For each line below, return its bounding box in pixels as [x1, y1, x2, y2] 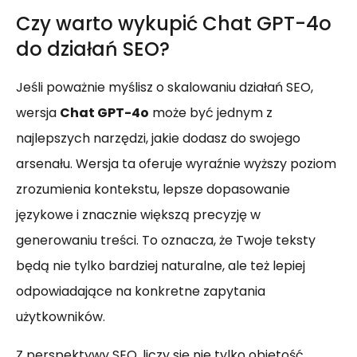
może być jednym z [149, 104, 273, 122]
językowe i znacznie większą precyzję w [16, 206, 261, 224]
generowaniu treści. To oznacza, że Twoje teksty [16, 231, 316, 249]
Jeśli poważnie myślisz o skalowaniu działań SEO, [16, 78, 313, 96]
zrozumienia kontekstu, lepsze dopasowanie [16, 180, 290, 198]
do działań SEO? [16, 36, 170, 62]
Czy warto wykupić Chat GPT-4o [16, 10, 331, 37]
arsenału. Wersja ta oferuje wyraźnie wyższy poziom [16, 155, 336, 173]
